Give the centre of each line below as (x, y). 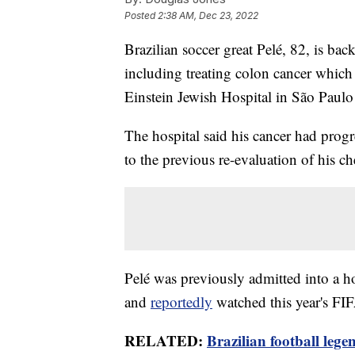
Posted (141, 16)
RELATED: (166, 341)
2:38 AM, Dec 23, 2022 (208, 16)
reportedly (181, 302)
